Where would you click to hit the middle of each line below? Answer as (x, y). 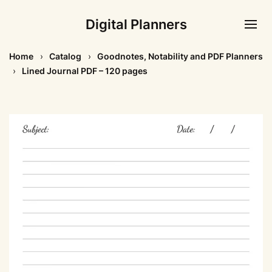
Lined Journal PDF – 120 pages (85, 71)
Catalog (65, 56)
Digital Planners (136, 24)
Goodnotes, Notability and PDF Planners (180, 56)
